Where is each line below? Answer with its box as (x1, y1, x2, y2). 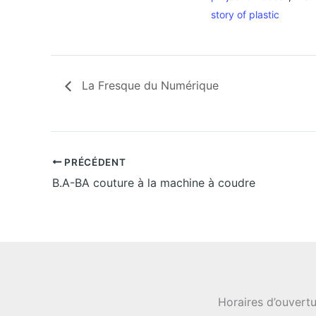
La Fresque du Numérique (78, 78, 219, 93)
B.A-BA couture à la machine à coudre (52, 175, 255, 190)
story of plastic (211, 8, 279, 20)
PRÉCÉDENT (61, 156, 126, 168)
